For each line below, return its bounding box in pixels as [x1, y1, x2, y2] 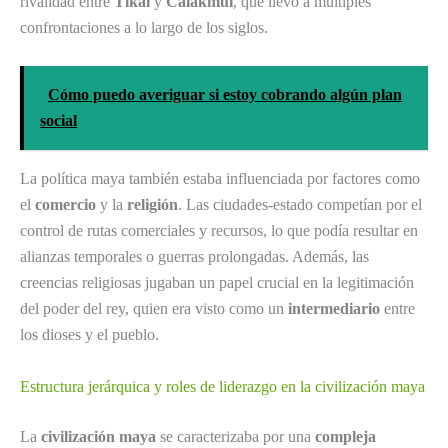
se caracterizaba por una [156, 428, 315, 446]
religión [127, 196, 178, 214]
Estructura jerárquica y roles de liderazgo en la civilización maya [20, 378, 425, 396]
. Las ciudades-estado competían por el [178, 196, 422, 214]
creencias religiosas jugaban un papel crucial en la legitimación [20, 274, 414, 292]
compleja [315, 428, 376, 446]
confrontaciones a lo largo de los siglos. [20, 18, 268, 36]
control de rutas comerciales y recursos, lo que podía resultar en [20, 222, 418, 240]
